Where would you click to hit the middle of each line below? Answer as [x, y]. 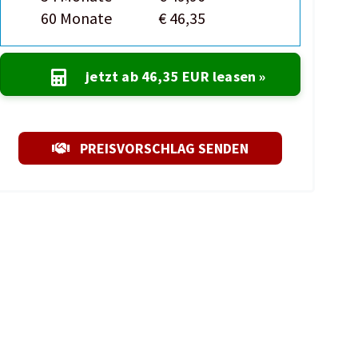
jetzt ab [113, 76]
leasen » [237, 76]
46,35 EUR [175, 76]
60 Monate [77, 18]
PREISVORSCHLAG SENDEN [165, 148]
